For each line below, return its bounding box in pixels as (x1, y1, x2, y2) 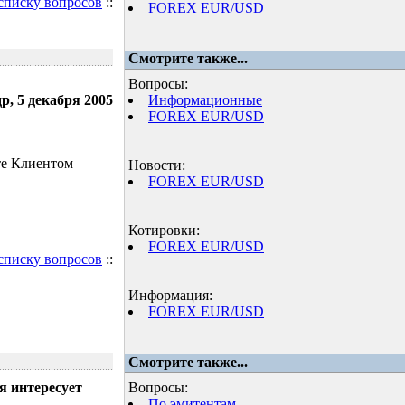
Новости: (128, 157, 185, 173)
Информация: (128, 287, 212, 303)
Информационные (148, 92, 262, 108)
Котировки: (128, 222, 200, 238)
